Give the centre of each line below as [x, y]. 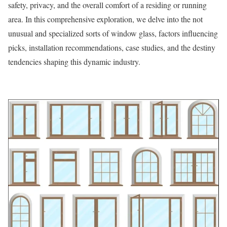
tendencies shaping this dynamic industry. [74, 61]
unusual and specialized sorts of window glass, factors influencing [113, 33]
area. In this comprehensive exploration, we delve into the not [105, 19]
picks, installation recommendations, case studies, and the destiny [112, 47]
